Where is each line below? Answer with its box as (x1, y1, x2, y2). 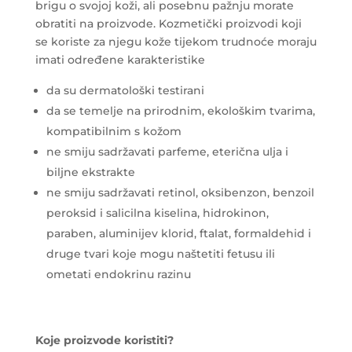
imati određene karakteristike (35, 52, 205, 67)
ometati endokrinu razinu (46, 266, 191, 281)
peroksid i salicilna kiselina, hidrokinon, (46, 205, 269, 220)
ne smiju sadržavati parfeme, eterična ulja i (46, 144, 288, 159)
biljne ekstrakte (46, 164, 135, 179)
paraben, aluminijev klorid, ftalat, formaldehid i (46, 225, 311, 240)
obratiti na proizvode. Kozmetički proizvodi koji (35, 16, 302, 31)
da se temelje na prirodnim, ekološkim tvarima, (46, 103, 315, 118)
